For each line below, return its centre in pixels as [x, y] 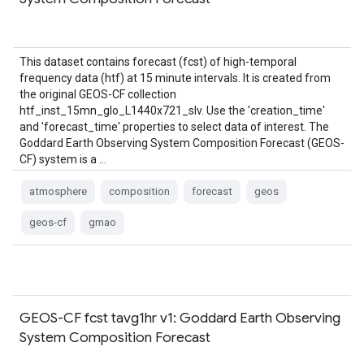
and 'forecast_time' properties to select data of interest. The [174, 127]
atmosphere [58, 191]
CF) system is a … [63, 159]
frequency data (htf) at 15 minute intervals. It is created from [175, 78]
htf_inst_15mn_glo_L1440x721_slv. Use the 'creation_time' [172, 110]
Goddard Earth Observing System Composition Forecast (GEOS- [182, 143]
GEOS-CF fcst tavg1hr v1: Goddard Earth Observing [180, 318]
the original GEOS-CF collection [98, 94]
